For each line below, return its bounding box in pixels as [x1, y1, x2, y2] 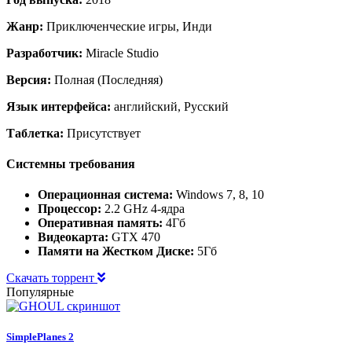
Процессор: [38, 202, 101, 216]
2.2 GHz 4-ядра [101, 202, 185, 216]
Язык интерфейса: [6, 99, 111, 113]
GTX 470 [108, 230, 160, 244]
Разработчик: [6, 46, 82, 60]
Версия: [6, 72, 51, 86]
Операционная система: [38, 188, 173, 202]
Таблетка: [6, 126, 64, 140]
